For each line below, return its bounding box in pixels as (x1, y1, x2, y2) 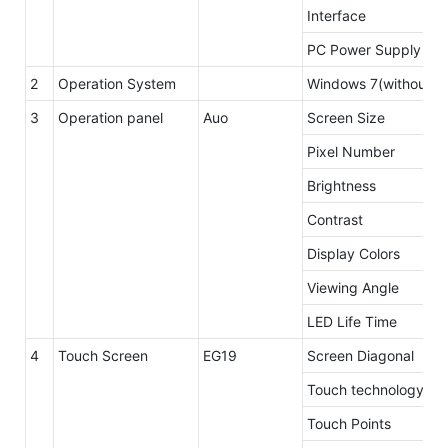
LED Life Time (307, 312, 401, 330)
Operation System (58, 74, 176, 92)
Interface (307, 6, 366, 24)
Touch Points (307, 414, 391, 432)
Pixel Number (307, 142, 395, 160)
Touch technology (307, 380, 424, 398)
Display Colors (307, 244, 400, 262)
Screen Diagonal (307, 346, 414, 364)
